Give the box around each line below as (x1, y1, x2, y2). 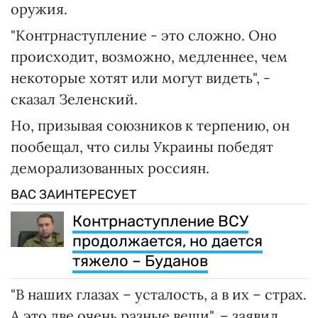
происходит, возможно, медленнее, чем (11, 47, 287, 65)
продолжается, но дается (72, 231, 263, 251)
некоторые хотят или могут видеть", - (11, 68, 270, 87)
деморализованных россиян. (11, 158, 209, 177)
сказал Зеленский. (11, 89, 138, 108)
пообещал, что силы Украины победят (11, 137, 273, 155)
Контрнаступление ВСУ (72, 211, 248, 231)
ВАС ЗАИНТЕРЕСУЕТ (11, 186, 136, 202)
